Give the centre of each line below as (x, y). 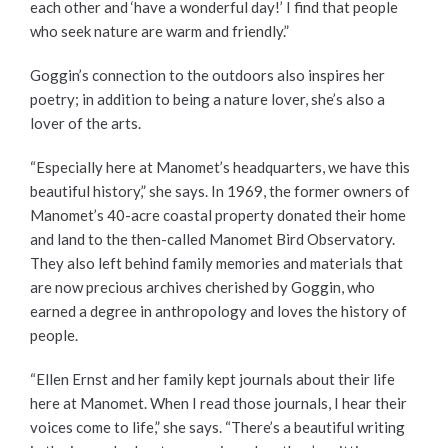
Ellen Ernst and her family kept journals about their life (215, 379)
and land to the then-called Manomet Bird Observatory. (212, 239)
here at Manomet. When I (113, 403)
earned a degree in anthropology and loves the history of (218, 311)
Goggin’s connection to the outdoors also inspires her (207, 75)
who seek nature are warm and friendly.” (159, 31)
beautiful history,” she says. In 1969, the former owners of (220, 191)
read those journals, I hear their (302, 403)
